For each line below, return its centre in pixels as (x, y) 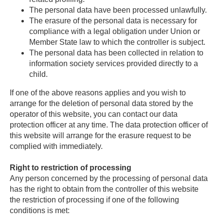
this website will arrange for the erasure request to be (100, 136)
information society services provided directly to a (114, 64)
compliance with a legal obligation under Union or (115, 31)
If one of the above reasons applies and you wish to (98, 93)
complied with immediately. (56, 146)
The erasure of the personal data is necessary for (113, 21)
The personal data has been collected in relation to (116, 53)
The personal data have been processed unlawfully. (118, 10)
